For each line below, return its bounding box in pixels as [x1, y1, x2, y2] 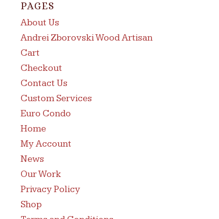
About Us [20, 17, 59, 28]
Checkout [20, 62, 62, 74]
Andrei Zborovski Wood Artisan [20, 32, 153, 44]
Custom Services [20, 92, 92, 104]
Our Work [20, 168, 61, 180]
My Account [20, 138, 71, 150]
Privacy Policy [20, 183, 80, 195]
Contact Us [20, 77, 67, 89]
